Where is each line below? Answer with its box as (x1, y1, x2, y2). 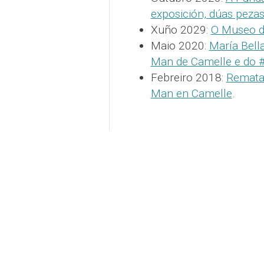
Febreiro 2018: (150, 71, 226, 85)
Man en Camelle (150, 87, 232, 101)
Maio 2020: (150, 39, 209, 53)
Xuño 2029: (150, 23, 211, 37)
